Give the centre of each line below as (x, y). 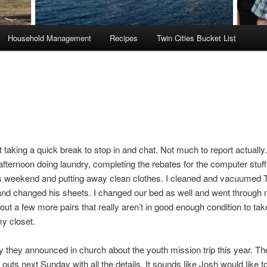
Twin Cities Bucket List (196, 38)
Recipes (124, 38)
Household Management (49, 38)
